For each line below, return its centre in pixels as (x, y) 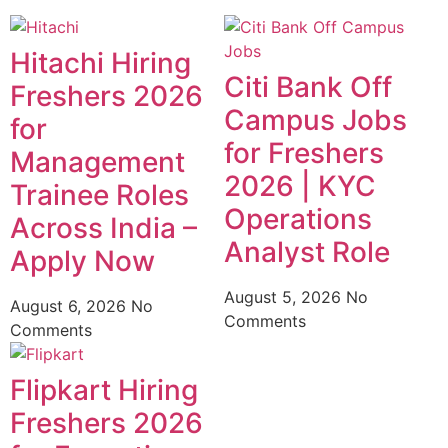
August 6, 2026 (70, 305)
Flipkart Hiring (104, 389)
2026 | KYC (300, 185)
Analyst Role (307, 251)
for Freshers (304, 152)
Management (97, 161)
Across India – (103, 227)
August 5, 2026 (285, 296)
